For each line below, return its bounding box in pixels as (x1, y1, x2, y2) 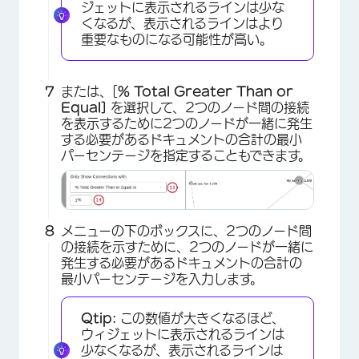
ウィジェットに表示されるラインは (81, 328, 284, 341)
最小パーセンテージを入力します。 (61, 272, 263, 286)
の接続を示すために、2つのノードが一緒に (61, 240, 313, 254)
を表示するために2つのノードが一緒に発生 (61, 117, 313, 131)
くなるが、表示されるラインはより (81, 17, 284, 30)
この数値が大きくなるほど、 (116, 312, 284, 325)
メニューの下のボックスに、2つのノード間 (61, 224, 312, 238)
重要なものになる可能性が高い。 (81, 33, 272, 46)
